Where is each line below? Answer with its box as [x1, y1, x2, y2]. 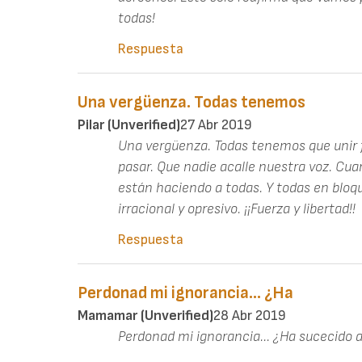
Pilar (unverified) [78, 116, 180, 133]
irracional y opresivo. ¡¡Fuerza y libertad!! [118, 200, 356, 217]
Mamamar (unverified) [78, 306, 213, 324]
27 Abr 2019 [180, 116, 252, 133]
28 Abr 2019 [213, 306, 286, 324]
